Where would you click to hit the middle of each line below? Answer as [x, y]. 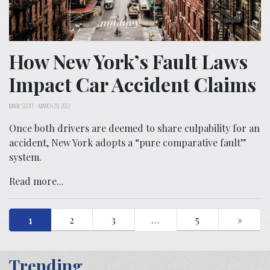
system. [25, 157]
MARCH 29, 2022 [55, 106]
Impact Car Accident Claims [133, 84]
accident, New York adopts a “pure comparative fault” [128, 143]
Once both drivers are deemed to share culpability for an [134, 128]
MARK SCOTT [22, 106]
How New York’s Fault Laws [128, 61]
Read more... [36, 181]
